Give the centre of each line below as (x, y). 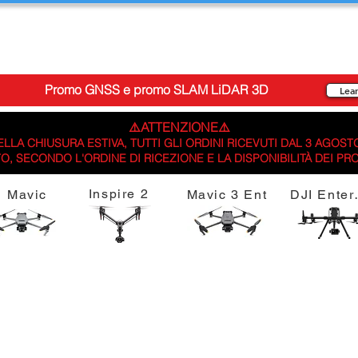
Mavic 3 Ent (227, 194)
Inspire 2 (119, 193)
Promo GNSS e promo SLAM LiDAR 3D (157, 90)
